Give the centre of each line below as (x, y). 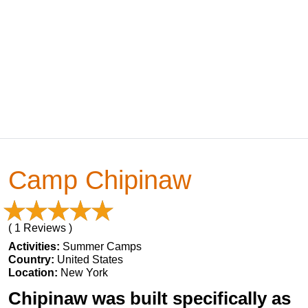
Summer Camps (102, 246)
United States (90, 260)
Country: (33, 260)
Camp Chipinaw (100, 180)
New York (84, 273)
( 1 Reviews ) (40, 228)
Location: (34, 273)
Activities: (35, 246)
